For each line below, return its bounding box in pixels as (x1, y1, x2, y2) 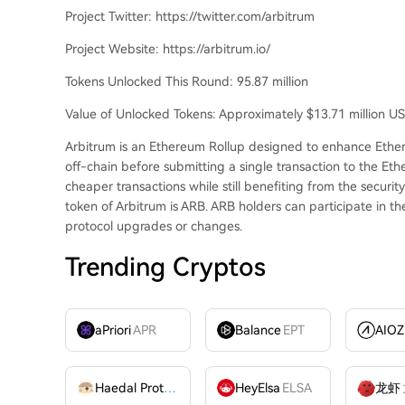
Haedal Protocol (164, 381, 176, 396)
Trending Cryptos (65, 252, 266, 283)
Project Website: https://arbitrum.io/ (65, 42, 270, 57)
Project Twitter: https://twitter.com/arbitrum (65, 9, 315, 24)
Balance (235, 323, 282, 338)
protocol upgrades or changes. (65, 219, 242, 234)
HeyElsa (235, 381, 281, 396)
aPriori (95, 323, 131, 338)
